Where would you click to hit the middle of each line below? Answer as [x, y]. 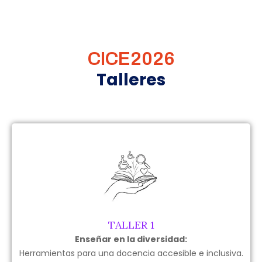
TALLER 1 [131, 225]
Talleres [131, 80]
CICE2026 [131, 58]
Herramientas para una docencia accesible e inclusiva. [131, 253]
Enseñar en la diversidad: [131, 239]
